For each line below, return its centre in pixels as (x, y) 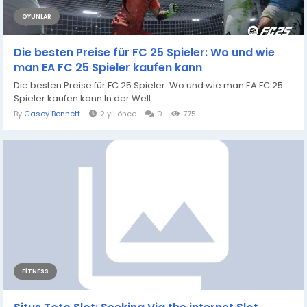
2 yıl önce (118, 113)
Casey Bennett (52, 113)
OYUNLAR (37, 16)
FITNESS (35, 271)
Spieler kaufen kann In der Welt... (86, 98)
